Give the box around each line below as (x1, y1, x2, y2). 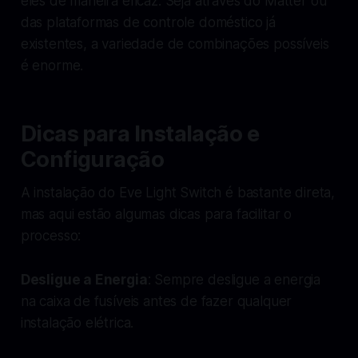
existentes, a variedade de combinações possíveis (20, 35, 329, 52)
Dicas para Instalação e (20, 120, 260, 147)
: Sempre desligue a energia (147, 271, 321, 288)
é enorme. (20, 57, 84, 74)
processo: (20, 227, 82, 244)
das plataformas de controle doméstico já (20, 14, 276, 30)
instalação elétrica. (20, 314, 134, 331)
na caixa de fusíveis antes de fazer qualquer (20, 292, 292, 309)
